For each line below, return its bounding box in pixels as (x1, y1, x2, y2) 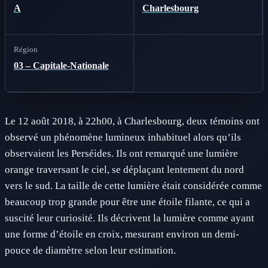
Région (13, 44, 38, 54)
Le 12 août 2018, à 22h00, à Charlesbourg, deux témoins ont (5, 115, 260, 127)
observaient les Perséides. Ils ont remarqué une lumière (5, 148, 238, 159)
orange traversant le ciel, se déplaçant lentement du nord (5, 164, 244, 175)
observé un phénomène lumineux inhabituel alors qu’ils (5, 132, 241, 143)
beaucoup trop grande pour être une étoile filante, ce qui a (5, 196, 250, 208)
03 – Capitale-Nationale (13, 60, 109, 71)
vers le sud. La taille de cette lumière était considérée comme (5, 180, 262, 191)
